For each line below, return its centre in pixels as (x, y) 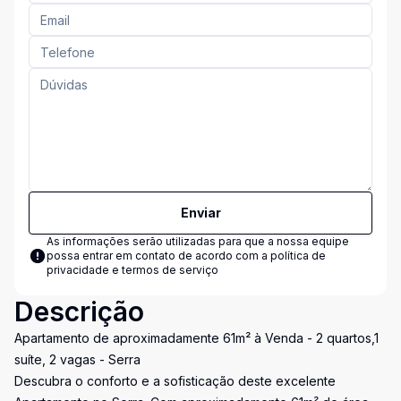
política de (298, 256)
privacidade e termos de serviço (132, 270)
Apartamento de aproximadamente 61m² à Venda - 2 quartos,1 (196, 338)
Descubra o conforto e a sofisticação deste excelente (175, 381)
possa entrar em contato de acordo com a (158, 256)
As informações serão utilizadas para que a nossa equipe (198, 241)
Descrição (79, 311)
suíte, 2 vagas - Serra (77, 359)
